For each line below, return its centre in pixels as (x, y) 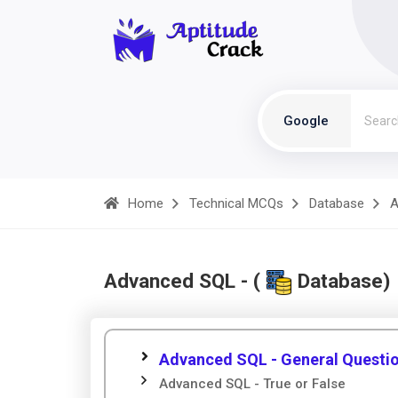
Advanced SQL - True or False (252, 384)
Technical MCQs (236, 203)
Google (306, 121)
